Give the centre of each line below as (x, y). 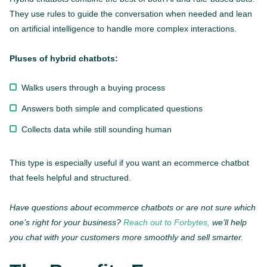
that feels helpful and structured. (70, 178)
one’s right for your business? (66, 223)
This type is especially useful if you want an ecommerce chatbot (129, 163)
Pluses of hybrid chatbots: (64, 59)
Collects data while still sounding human (97, 130)
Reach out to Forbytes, (167, 223)
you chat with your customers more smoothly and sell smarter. (126, 237)
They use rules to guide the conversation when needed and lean (131, 14)
